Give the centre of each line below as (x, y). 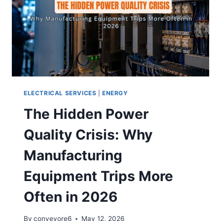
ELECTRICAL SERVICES (60, 93)
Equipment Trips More (98, 176)
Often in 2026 (71, 197)
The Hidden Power (86, 114)
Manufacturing (73, 155)
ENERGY (115, 93)
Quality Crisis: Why (88, 134)
